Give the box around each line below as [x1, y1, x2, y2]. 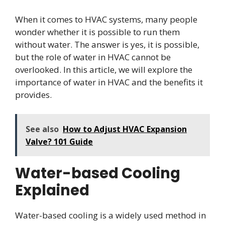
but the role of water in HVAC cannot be [15, 51, 171, 63]
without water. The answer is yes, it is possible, [15, 39, 199, 51]
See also [26, 123, 59, 135]
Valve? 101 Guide [26, 136, 93, 147]
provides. [15, 89, 52, 101]
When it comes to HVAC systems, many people [15, 14, 197, 26]
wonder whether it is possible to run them [15, 26, 180, 38]
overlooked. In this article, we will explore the [15, 64, 192, 76]
